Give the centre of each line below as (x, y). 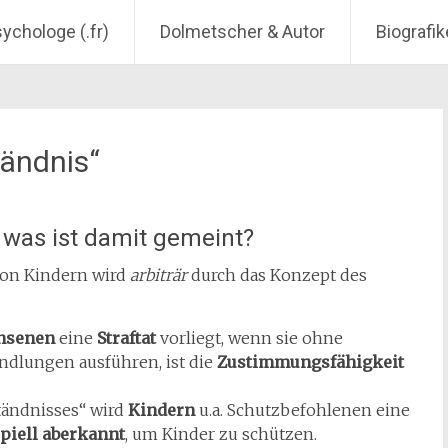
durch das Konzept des (277, 275)
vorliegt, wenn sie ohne (249, 338)
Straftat (126, 338)
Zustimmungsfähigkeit (310, 362)
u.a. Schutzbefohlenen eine (302, 410)
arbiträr (158, 275)
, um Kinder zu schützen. (221, 434)
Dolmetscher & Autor (242, 31)
